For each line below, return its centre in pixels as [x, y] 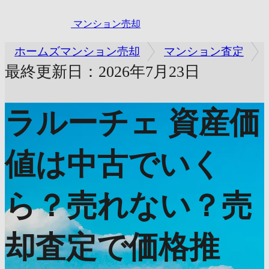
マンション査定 [204, 52]
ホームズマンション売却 [77, 52]
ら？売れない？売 [128, 206]
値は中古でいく [113, 165]
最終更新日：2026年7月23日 [102, 72]
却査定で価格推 [112, 247]
